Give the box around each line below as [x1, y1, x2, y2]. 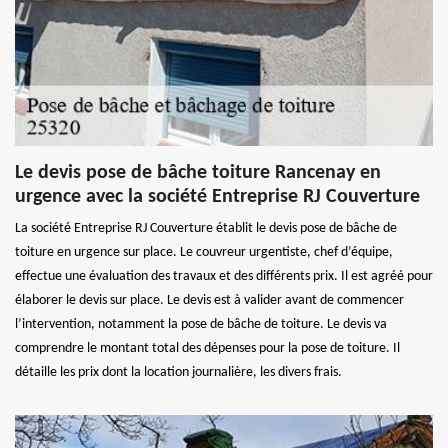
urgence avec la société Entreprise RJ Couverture [15, 187, 420, 208]
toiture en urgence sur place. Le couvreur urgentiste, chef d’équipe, [15, 245, 393, 261]
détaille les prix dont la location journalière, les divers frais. [15, 365, 342, 381]
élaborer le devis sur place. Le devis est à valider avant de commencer [15, 293, 404, 309]
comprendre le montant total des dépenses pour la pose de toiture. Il [15, 341, 400, 357]
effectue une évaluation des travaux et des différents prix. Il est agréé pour [15, 269, 433, 285]
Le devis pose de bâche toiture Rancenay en [15, 163, 381, 184]
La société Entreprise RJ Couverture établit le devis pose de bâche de [15, 221, 397, 237]
